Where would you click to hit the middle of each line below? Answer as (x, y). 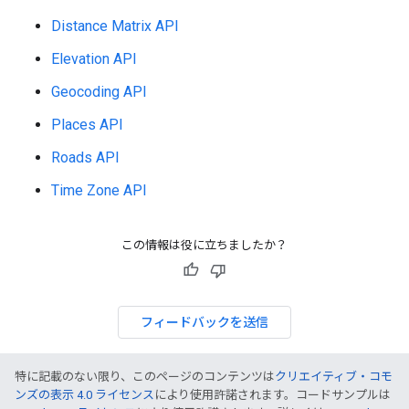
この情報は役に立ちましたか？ (204, 245)
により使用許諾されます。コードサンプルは (273, 395)
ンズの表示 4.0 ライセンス (84, 395)
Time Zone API (99, 190)
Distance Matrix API (115, 26)
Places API (87, 125)
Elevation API (94, 59)
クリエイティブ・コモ (334, 377)
